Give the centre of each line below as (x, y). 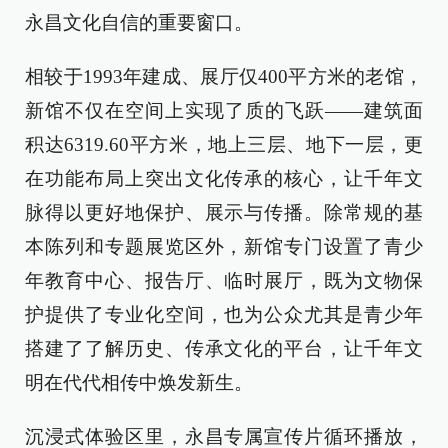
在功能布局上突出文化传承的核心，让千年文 (224, 178)
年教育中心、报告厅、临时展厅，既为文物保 (224, 280)
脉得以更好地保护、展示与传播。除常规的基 (224, 212)
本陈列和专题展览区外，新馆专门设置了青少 (224, 246)
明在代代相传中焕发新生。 (139, 382)
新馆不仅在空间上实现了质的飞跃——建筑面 (224, 110)
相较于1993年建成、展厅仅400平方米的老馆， (224, 76)
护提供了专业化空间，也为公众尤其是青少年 (224, 314)
